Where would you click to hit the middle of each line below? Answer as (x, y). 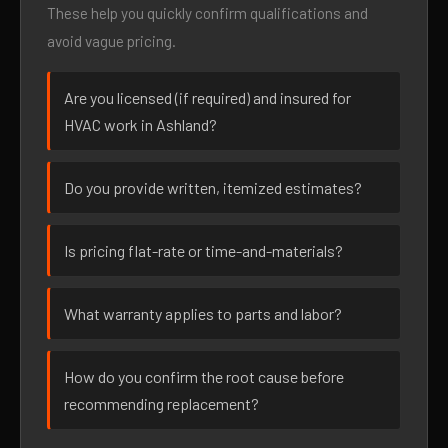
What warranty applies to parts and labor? (203, 313)
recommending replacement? (161, 403)
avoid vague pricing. (111, 41)
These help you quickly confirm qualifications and (207, 13)
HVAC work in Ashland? (140, 124)
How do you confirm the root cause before (204, 376)
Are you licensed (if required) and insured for (207, 97)
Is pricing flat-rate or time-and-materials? (203, 250)
